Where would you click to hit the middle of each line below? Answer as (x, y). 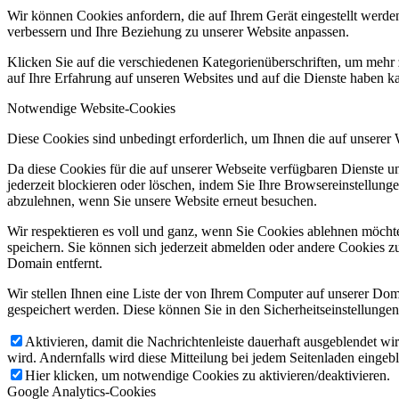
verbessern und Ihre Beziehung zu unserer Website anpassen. (178, 32)
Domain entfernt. (55, 264)
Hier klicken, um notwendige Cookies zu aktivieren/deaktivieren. (208, 376)
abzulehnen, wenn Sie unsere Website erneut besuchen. (162, 201)
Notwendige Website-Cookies (91, 109)
